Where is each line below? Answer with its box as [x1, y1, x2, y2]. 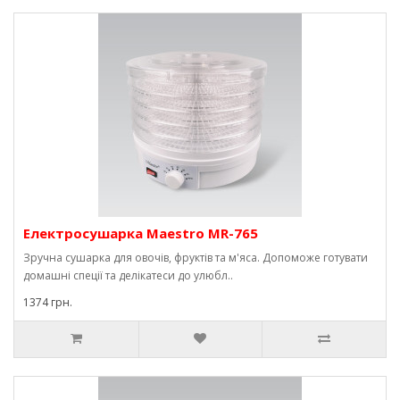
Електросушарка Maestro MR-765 [23, 224, 258, 242]
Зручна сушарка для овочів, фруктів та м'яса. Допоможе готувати [23, 250, 368, 265]
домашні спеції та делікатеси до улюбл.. [23, 268, 233, 283]
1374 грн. [23, 295, 72, 310]
